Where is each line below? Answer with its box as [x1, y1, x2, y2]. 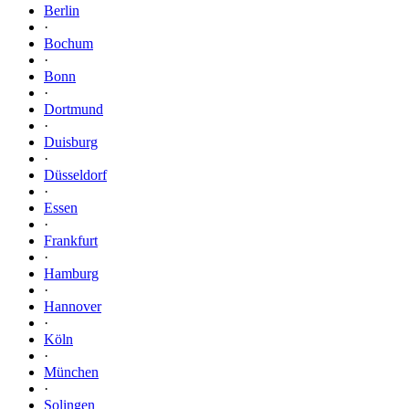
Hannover [44, 298, 101, 314]
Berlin [44, 2, 79, 18]
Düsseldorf [44, 166, 107, 183]
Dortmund [44, 100, 103, 117]
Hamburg [44, 265, 99, 281]
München [44, 363, 99, 380]
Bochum [44, 35, 93, 51]
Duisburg [44, 133, 98, 150]
